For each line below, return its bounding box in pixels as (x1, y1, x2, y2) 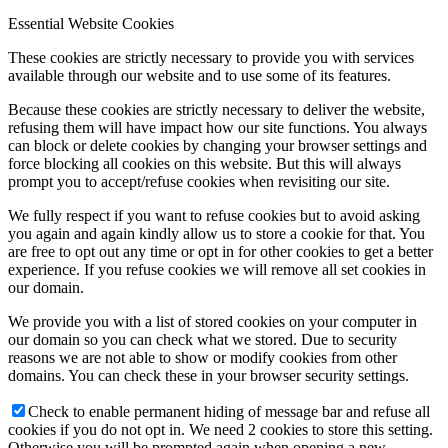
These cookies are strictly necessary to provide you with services (8, 48, 414, 66)
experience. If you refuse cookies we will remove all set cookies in (8, 260, 426, 278)
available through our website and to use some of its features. (8, 66, 391, 84)
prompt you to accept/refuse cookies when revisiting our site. (8, 172, 390, 190)
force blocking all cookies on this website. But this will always (8, 154, 401, 172)
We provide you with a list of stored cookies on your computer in (8, 312, 417, 330)
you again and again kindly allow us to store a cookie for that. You (8, 224, 425, 242)
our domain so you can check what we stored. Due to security (8, 330, 397, 348)
